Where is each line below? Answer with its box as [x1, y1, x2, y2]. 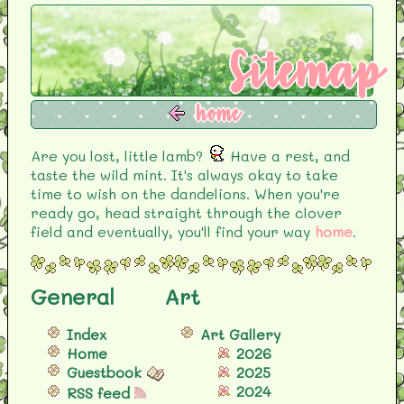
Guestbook [67, 362, 142, 381]
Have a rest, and [225, 145, 350, 165]
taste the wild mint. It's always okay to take [31, 164, 338, 184]
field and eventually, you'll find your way [31, 221, 315, 241]
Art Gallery [200, 324, 280, 344]
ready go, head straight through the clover [31, 202, 342, 222]
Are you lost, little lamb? [31, 145, 207, 165]
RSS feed [67, 382, 134, 402]
